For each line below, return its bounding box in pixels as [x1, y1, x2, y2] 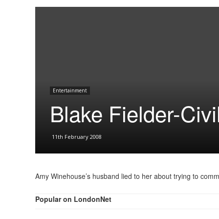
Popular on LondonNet [35, 194, 111, 204]
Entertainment [53, 87, 87, 94]
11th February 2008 [52, 133, 102, 140]
